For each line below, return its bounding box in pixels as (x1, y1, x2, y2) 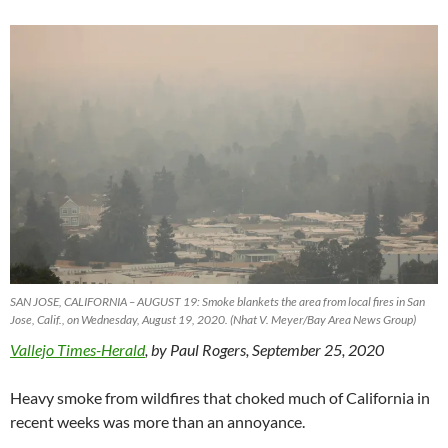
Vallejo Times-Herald (10, 340, 145, 360)
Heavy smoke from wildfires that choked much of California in (10, 388, 430, 408)
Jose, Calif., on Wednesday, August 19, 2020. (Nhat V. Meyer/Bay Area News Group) (10, 312, 416, 328)
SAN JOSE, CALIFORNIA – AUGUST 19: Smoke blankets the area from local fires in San (10, 294, 425, 310)
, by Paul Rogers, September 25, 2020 (145, 340, 384, 360)
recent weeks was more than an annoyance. (10, 412, 305, 432)
